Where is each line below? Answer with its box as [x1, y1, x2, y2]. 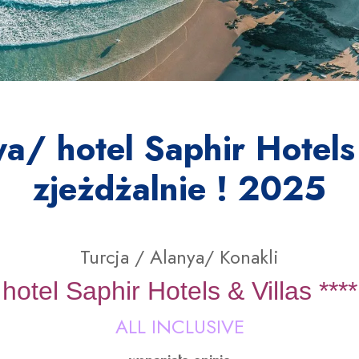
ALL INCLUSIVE [115, 313, 244, 341]
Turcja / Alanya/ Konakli [80, 243, 279, 271]
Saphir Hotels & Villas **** [65, 276, 357, 305]
